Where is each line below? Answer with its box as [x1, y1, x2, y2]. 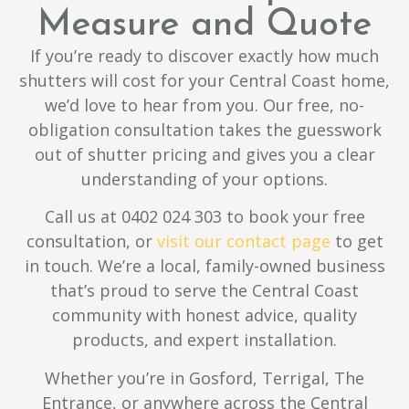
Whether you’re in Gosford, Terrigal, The [45, 366, 364, 389]
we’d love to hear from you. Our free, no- [45, 93, 364, 116]
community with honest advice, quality [52, 304, 357, 327]
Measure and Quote [37, 6, 372, 44]
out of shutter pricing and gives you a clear [34, 142, 375, 165]
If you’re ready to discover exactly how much [30, 44, 379, 67]
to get [330, 230, 383, 253]
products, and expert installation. [72, 329, 337, 351]
